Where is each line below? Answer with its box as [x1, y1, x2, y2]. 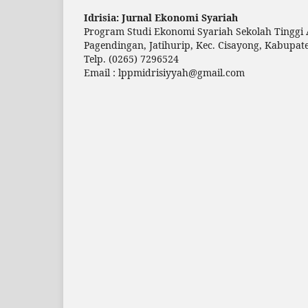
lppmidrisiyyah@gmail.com [118, 66, 245, 80]
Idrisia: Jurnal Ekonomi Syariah [84, 11, 238, 25]
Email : [84, 66, 118, 80]
